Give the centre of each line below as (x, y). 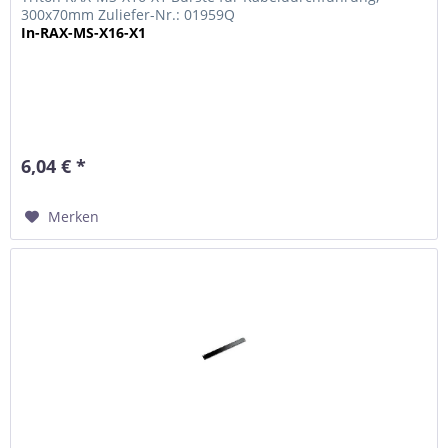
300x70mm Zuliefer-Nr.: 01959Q (128, 14)
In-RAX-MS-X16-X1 (84, 32)
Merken (74, 216)
